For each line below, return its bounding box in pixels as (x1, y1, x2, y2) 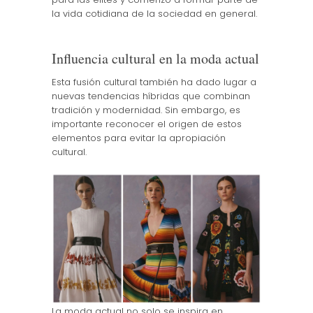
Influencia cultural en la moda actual (51, 49, 259, 68)
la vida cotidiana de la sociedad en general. (51, 7, 257, 20)
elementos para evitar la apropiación (51, 131, 226, 145)
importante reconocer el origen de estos (51, 117, 242, 131)
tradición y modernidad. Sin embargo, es (51, 103, 240, 117)
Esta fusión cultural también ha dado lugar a (51, 75, 256, 89)
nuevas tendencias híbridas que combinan (51, 89, 250, 103)
